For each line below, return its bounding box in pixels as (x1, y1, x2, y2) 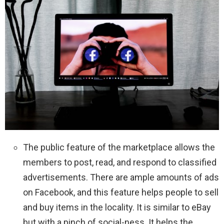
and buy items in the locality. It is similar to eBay (23, 202, 211, 213)
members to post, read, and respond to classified (23, 157, 216, 168)
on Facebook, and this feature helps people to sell (23, 187, 218, 198)
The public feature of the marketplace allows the (23, 142, 215, 153)
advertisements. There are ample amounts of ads (23, 172, 219, 183)
